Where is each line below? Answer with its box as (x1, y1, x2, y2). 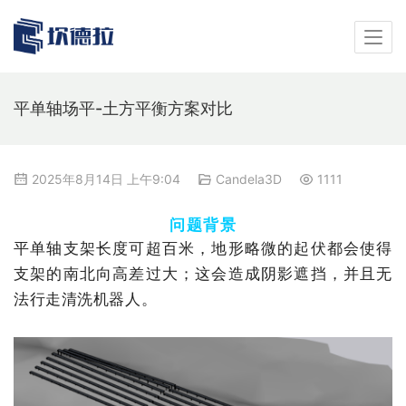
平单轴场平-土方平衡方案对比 (14, 99, 233, 118)
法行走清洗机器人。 (14, 290, 158, 309)
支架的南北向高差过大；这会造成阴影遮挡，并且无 (14, 265, 392, 284)
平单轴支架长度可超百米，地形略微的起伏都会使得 (14, 239, 392, 258)
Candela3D (216, 171, 282, 187)
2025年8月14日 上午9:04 (28, 171, 184, 187)
